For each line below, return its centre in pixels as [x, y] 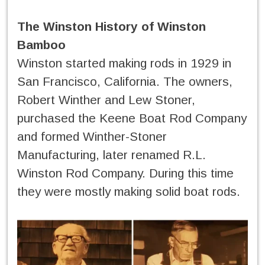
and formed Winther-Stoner [92, 137]
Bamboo [41, 45]
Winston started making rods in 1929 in [124, 63]
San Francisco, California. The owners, [125, 82]
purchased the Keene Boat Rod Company [132, 118]
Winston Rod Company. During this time [125, 173]
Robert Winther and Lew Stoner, [106, 100]
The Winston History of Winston [112, 27]
